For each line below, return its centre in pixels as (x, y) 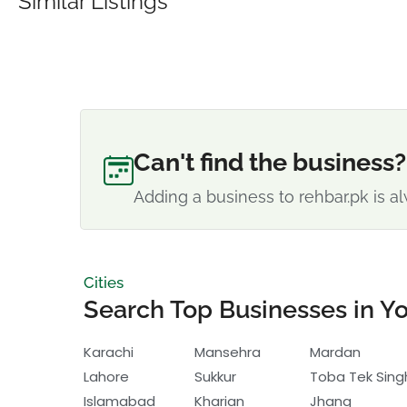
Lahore (106, 376)
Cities (104, 282)
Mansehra (228, 352)
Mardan (335, 352)
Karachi (109, 352)
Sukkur (215, 376)
